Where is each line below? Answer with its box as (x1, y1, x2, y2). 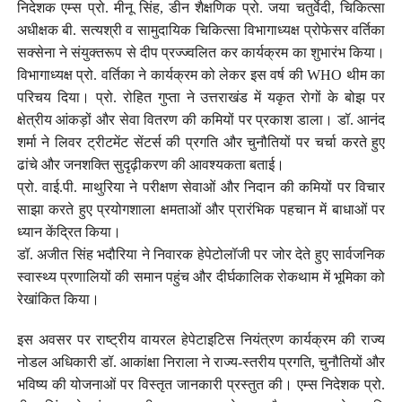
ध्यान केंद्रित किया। (16, 223, 121, 240)
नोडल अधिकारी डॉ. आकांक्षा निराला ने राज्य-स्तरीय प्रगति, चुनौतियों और (16, 354, 386, 370)
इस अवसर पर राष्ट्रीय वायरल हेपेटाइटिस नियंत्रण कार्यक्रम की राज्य (16, 331, 386, 347)
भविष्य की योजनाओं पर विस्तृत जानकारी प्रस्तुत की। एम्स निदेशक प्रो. (16, 376, 386, 392)
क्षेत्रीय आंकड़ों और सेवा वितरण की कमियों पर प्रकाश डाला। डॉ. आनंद (16, 111, 386, 127)
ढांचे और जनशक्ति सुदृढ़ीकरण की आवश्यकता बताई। (16, 156, 284, 172)
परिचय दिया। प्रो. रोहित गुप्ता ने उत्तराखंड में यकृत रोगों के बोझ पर (16, 89, 386, 105)
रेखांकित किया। (16, 291, 100, 307)
